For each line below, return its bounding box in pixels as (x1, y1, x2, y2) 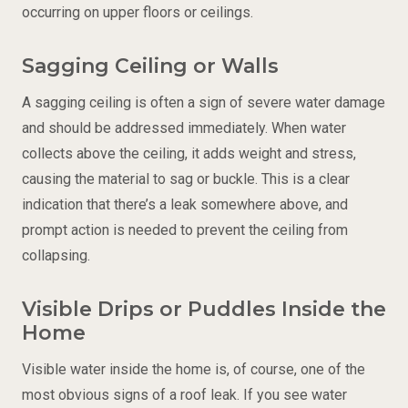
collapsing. (22, 246, 90, 264)
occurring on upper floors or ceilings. (22, 3, 253, 21)
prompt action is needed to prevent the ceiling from (22, 220, 348, 239)
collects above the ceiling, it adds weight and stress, (22, 144, 356, 162)
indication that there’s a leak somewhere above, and (22, 195, 348, 213)
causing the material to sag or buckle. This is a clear (22, 169, 350, 188)
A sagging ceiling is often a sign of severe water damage (22, 93, 385, 111)
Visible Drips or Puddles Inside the (22, 296, 386, 321)
